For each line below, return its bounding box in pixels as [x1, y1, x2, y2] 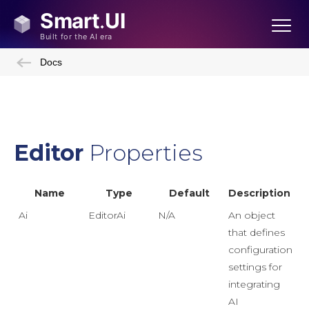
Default [168, 187, 210, 199]
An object [228, 209, 275, 221]
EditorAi [88, 209, 126, 221]
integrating [228, 278, 280, 290]
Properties [83, 139, 203, 166]
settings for [228, 261, 282, 273]
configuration [228, 243, 292, 256]
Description [228, 187, 290, 199]
